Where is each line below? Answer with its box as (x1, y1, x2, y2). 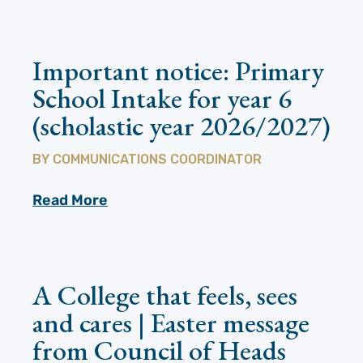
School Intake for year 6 (32, 80, 292, 117)
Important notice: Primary (32, 53, 324, 89)
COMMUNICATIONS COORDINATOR (53, 152, 262, 168)
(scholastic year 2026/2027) (32, 108, 331, 144)
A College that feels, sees (32, 277, 297, 314)
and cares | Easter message (32, 305, 310, 341)
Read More (32, 191, 108, 210)
